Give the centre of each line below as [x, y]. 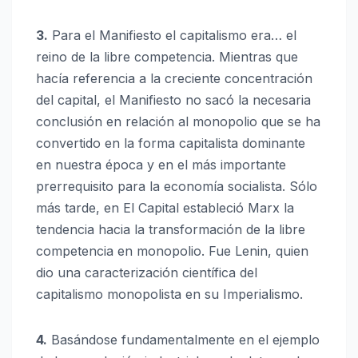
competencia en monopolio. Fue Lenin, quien [172, 251]
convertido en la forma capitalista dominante [171, 143]
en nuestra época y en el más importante [161, 165]
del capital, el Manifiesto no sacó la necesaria [173, 100]
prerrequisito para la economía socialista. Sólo [177, 187]
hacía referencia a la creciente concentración [174, 79]
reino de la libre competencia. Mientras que [167, 57]
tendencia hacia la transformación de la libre [171, 230]
